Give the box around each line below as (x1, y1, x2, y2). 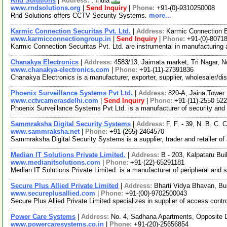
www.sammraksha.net (11, 128, 80, 135)
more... (149, 12, 171, 19)
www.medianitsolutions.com (11, 159, 100, 166)
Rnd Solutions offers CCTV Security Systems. (11, 12, 149, 19)
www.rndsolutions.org (11, 4, 81, 12)
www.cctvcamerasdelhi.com (11, 97, 98, 104)
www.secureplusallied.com (11, 190, 95, 197)
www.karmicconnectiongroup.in (11, 35, 111, 43)
